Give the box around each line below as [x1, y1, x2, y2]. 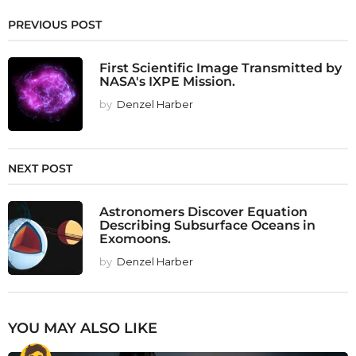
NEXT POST [8, 161, 72, 176]
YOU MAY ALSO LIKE [8, 319, 157, 337]
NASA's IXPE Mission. [99, 72, 235, 89]
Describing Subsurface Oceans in [99, 216, 315, 233]
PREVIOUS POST [8, 17, 102, 32]
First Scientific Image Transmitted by [99, 59, 342, 75]
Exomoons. [99, 230, 171, 246]
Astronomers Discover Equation [99, 203, 308, 219]
